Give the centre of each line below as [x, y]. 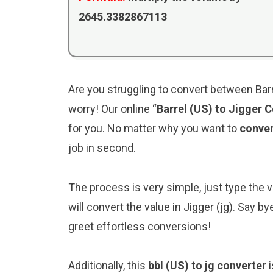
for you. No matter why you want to [154, 129]
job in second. [102, 148]
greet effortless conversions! [140, 226]
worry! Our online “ [112, 109]
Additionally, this [108, 265]
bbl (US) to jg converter [207, 265]
